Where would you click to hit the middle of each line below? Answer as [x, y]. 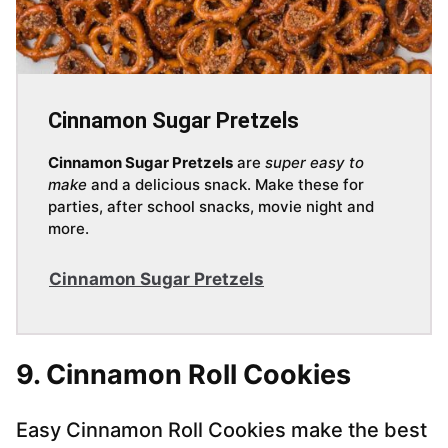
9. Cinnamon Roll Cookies [183, 375]
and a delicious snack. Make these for [225, 185]
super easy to [314, 163]
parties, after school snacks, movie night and [211, 207]
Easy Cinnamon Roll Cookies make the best [221, 430]
